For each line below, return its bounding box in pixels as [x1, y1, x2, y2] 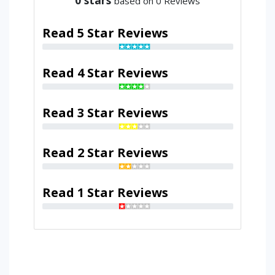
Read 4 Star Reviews [42, 64, 168, 81]
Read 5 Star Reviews [42, 24, 168, 41]
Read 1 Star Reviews [42, 184, 168, 201]
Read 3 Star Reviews [42, 104, 168, 121]
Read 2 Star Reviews [42, 144, 168, 161]
